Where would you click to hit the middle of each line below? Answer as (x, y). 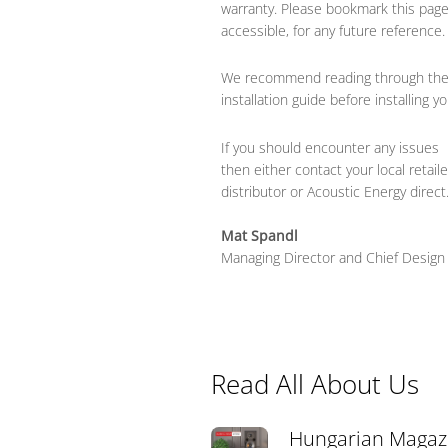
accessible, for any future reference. (333, 31)
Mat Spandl (260, 235)
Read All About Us (314, 383)
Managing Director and (294, 257)
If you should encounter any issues (330, 147)
